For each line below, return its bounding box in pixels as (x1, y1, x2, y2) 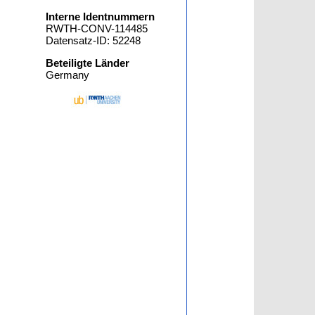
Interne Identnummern (46, 11, 155, 22)
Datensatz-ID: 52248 (46, 34, 141, 46)
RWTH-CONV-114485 (46, 22, 148, 34)
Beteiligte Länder (46, 57, 130, 69)
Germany (46, 69, 90, 81)
